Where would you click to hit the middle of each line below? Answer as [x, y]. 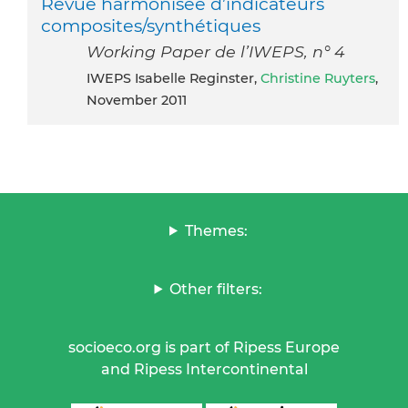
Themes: [216, 230]
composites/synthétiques [151, 25]
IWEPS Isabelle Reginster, [175, 78]
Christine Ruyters [318, 78]
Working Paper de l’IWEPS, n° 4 [216, 51]
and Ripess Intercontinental [204, 369]
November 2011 [137, 100]
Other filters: [216, 289]
